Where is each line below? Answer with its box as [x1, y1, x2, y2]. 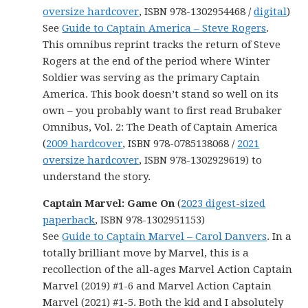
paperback [43, 214, 96, 226]
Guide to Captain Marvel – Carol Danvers [62, 230, 267, 243]
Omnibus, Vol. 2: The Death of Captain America [43, 121, 278, 133]
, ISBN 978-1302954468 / [139, 5, 254, 18]
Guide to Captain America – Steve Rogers [62, 22, 267, 34]
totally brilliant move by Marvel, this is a [43, 247, 250, 259]
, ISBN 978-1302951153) [95, 214, 206, 226]
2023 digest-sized [181, 197, 266, 210]
